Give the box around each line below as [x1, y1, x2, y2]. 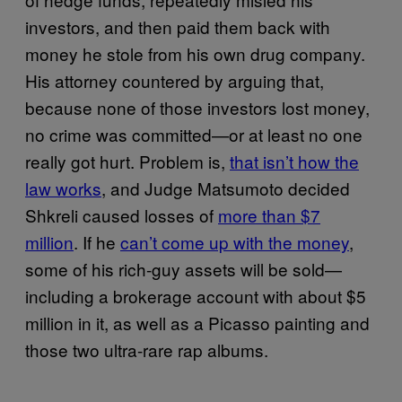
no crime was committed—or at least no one [25, 121, 363, 146]
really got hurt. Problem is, [25, 148, 230, 173]
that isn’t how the [230, 148, 359, 173]
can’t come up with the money [120, 229, 349, 254]
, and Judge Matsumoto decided [101, 175, 350, 200]
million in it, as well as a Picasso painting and [25, 310, 370, 335]
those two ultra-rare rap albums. [25, 336, 268, 362]
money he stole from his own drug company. [25, 40, 365, 66]
